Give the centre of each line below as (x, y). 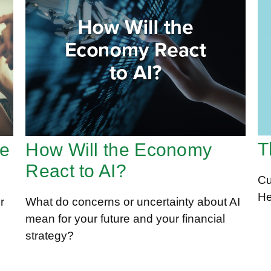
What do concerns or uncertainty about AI (133, 201)
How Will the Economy (119, 149)
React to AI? (76, 171)
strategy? (50, 235)
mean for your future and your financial (126, 218)
